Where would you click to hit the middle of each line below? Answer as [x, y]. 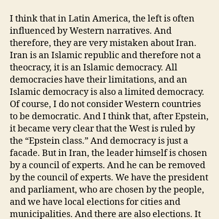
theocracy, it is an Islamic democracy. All [94, 67]
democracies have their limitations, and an [99, 80]
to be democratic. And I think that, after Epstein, [109, 116]
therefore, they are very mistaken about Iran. [103, 43]
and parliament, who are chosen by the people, [107, 190]
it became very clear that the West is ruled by [102, 129]
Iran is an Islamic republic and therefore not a [105, 55]
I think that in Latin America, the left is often [102, 19]
